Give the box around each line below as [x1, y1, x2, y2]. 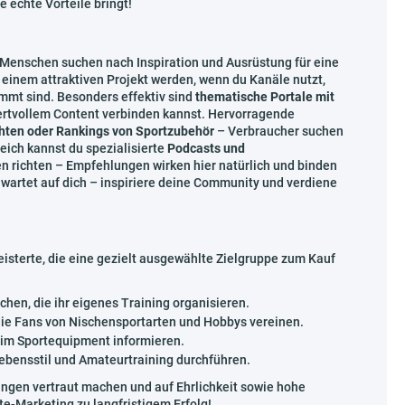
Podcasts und [167, 141, 245, 155]
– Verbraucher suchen [214, 124, 344, 138]
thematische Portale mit [195, 89, 334, 104]
